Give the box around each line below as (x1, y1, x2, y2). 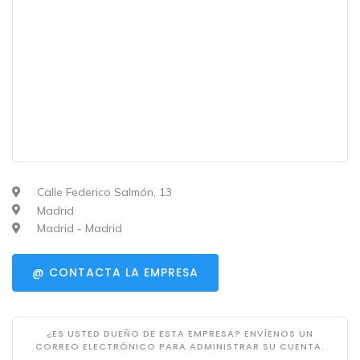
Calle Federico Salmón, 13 (34, 184, 172, 199)
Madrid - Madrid (34, 221, 122, 236)
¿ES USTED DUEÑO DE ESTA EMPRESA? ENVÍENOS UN (47, 326, 313, 340)
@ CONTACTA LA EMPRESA (32, 264, 198, 281)
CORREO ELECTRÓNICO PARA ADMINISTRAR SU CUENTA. (35, 339, 325, 353)
